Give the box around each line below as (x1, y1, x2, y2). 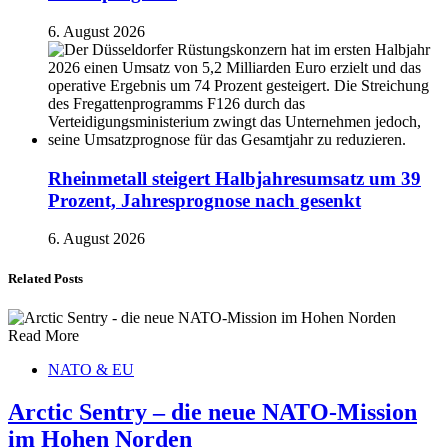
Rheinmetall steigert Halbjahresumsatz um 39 (48, 167, 421, 189)
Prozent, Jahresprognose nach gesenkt (48, 189, 361, 211)
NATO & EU (48, 360, 134, 378)
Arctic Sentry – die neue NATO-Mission (8, 398, 417, 425)
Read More (8, 326, 79, 344)
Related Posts (8, 270, 83, 286)
